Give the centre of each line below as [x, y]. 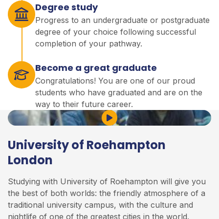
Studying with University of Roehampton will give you [107, 181]
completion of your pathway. [89, 43]
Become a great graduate [96, 67]
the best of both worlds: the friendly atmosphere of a [107, 193]
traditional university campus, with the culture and [100, 205]
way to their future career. [84, 104]
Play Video [128, 123]
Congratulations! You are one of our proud [115, 80]
